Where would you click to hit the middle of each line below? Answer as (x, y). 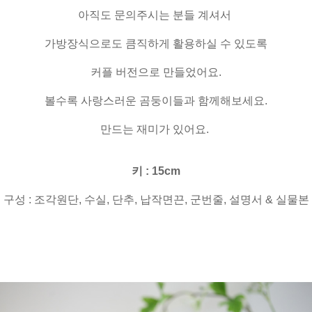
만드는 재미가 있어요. (156, 130)
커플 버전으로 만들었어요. (156, 72)
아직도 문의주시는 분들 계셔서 (156, 15)
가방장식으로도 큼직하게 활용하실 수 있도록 (156, 44)
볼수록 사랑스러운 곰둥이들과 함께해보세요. (156, 101)
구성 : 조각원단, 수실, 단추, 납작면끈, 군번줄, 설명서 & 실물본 (156, 200)
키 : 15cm (156, 171)
